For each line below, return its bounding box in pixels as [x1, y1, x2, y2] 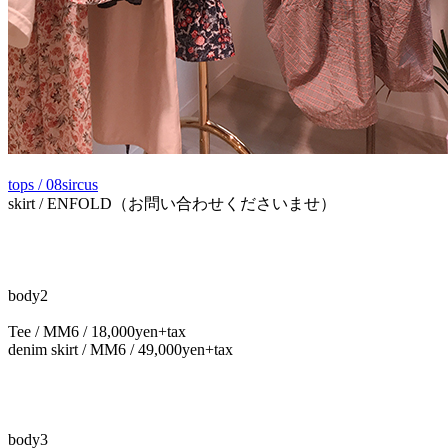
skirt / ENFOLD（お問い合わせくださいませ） [8, 194, 336, 212]
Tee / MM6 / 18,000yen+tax [8, 322, 186, 340]
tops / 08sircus [8, 175, 98, 193]
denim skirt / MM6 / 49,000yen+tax [8, 340, 233, 358]
